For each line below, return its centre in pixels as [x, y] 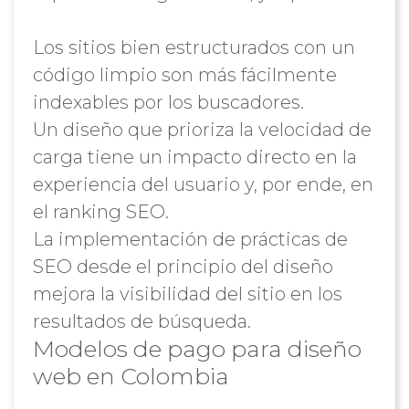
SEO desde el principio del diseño [183, 267]
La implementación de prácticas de [190, 239]
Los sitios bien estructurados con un [194, 47]
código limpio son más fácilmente [184, 75]
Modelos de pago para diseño [197, 349]
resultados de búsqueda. [142, 321]
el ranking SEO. [100, 212]
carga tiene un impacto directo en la [194, 157]
